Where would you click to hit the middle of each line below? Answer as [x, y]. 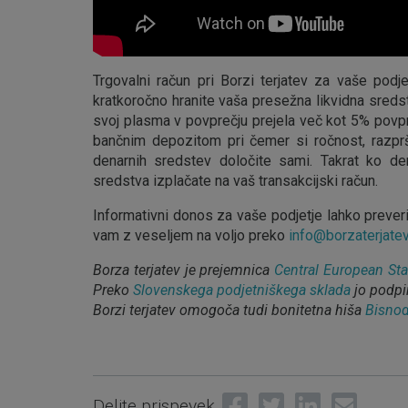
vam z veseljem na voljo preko [191, 235]
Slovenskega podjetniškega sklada [242, 290]
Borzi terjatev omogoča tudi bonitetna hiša [229, 310]
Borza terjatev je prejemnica [184, 270]
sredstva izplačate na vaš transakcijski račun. [235, 180]
